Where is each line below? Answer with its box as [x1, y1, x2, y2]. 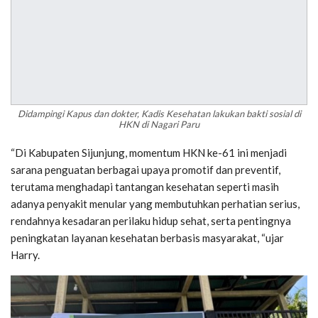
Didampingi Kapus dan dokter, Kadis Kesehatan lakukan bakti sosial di [17, 108, 301, 120]
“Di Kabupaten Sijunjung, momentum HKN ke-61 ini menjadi [11, 146, 287, 160]
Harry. [11, 248, 40, 262]
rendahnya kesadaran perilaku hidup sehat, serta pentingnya [11, 214, 291, 228]
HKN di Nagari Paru [119, 119, 199, 131]
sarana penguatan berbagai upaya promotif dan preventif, [11, 163, 280, 177]
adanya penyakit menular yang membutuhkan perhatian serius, [11, 197, 300, 211]
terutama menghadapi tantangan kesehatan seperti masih [11, 180, 279, 194]
